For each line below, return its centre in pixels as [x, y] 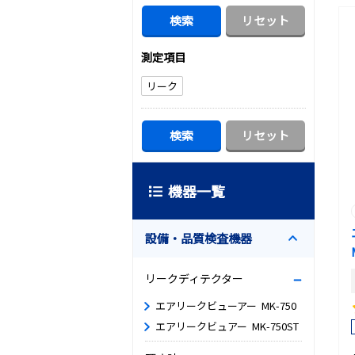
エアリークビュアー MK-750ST [227, 326]
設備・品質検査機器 [198, 238]
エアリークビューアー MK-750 [226, 305]
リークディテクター [194, 278]
